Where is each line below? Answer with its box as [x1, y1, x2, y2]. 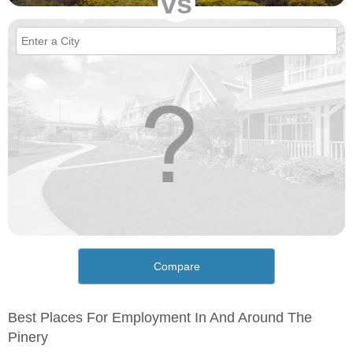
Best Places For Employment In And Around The [8, 310, 312, 326]
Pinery [8, 329, 48, 346]
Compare [153, 260, 200, 273]
